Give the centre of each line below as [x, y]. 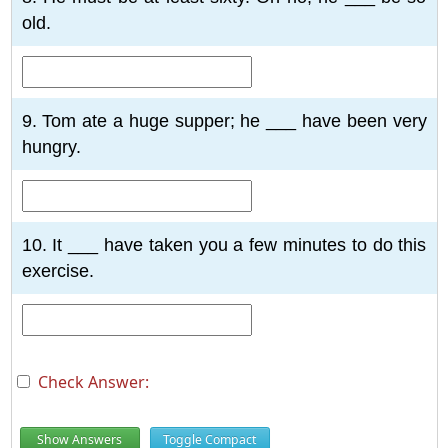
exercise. [57, 270]
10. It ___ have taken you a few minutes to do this [224, 244]
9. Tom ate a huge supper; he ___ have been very [224, 120]
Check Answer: [89, 381]
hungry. [51, 146]
